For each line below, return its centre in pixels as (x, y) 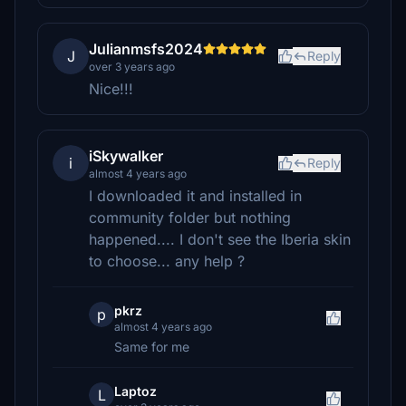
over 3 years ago (132, 67)
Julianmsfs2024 (146, 49)
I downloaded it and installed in (195, 196)
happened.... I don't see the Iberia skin (220, 239)
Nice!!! (111, 89)
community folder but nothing (190, 217)
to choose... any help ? (167, 261)
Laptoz (135, 391)
